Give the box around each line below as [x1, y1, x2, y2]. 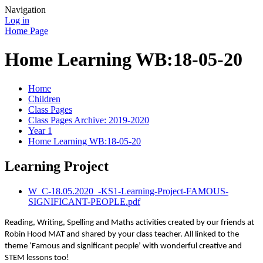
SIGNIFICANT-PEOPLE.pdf [28, 196, 140, 207]
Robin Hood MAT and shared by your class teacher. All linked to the [5, 230, 239, 239]
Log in [5, 15, 29, 25]
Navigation [5, 5, 46, 15]
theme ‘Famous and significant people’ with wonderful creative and [5, 241, 242, 251]
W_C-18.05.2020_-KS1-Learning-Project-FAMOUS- [28, 186, 228, 196]
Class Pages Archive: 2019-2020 [28, 114, 149, 125]
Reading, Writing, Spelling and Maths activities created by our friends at [5, 218, 254, 227]
